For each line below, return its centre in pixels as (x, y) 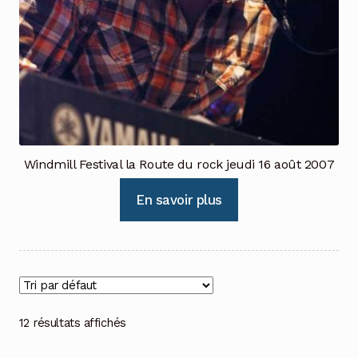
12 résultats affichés (72, 323)
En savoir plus (179, 199)
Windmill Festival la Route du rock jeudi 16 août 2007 (179, 164)
